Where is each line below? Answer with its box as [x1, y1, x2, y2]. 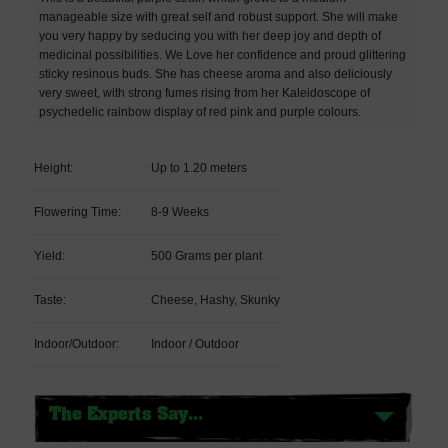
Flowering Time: [33, 204, 121, 219]
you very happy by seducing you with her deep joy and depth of [38, 28, 381, 43]
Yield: [33, 248, 65, 263]
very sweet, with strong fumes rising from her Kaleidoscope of [38, 85, 370, 100]
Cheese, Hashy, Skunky [150, 292, 280, 307]
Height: [33, 160, 73, 175]
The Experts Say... [48, 406, 204, 423]
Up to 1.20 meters [150, 160, 247, 175]
